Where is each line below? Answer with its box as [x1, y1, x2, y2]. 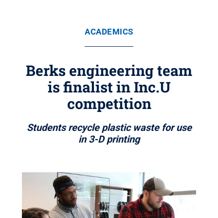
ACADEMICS [85, 27, 133, 36]
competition [67, 94, 151, 113]
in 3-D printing [78, 133, 140, 145]
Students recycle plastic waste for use [26, 122, 192, 133]
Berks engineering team [26, 61, 192, 80]
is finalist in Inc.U [47, 77, 171, 96]
